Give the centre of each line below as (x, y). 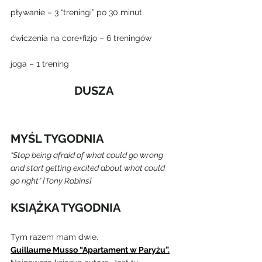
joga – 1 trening (40, 64)
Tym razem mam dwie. (54, 237)
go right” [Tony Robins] (51, 181)
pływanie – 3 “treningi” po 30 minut (76, 12)
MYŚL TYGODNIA (57, 139)
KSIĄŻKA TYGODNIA (65, 208)
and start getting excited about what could (89, 168)
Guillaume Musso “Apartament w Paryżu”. (90, 250)
